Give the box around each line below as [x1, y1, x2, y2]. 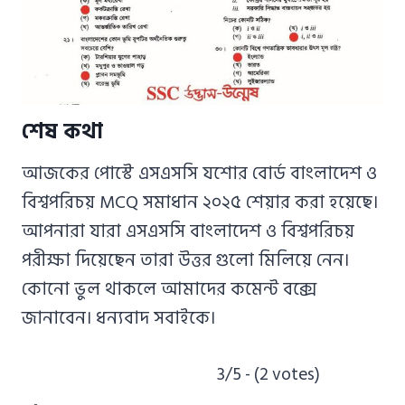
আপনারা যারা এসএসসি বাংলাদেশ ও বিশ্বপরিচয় [22, 217, 354, 247]
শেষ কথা [22, 114, 103, 150]
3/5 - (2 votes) [216, 361, 320, 390]
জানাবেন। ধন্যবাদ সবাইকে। [22, 304, 215, 334]
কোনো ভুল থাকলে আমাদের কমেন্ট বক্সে [22, 275, 316, 305]
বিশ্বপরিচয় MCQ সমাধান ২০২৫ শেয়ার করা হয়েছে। [22, 188, 378, 218]
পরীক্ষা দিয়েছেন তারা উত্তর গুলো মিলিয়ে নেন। [22, 246, 349, 276]
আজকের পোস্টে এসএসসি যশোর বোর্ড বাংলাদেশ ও [22, 159, 377, 189]
